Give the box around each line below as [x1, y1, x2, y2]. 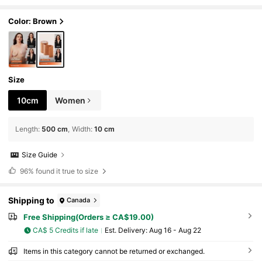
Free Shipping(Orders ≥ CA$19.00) [23, 212, 154, 222]
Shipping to [8, 195, 55, 205]
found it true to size [33, 166, 100, 175]
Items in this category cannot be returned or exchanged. [23, 246, 205, 256]
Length [15, 125, 39, 134]
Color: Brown [8, 16, 57, 26]
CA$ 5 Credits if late [33, 226, 99, 235]
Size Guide [22, 150, 58, 160]
